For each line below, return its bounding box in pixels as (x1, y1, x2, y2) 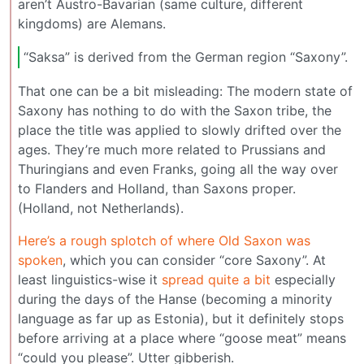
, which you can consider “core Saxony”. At (63, 251, 326, 268)
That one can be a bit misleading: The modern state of (18, 82, 353, 99)
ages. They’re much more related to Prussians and (18, 141, 326, 158)
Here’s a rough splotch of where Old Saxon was (18, 232, 310, 249)
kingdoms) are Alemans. (18, 15, 166, 32)
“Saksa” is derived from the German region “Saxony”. (24, 49, 348, 66)
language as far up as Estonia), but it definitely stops (18, 310, 344, 327)
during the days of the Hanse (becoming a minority (18, 290, 332, 307)
